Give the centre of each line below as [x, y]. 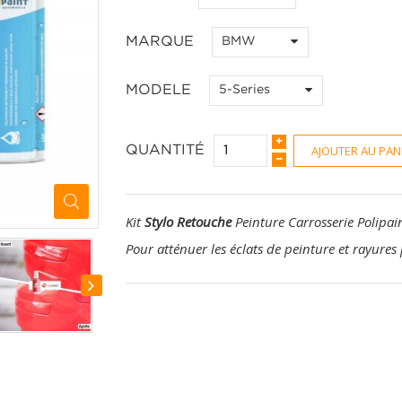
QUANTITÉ [165, 150]
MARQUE [162, 42]
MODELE [160, 90]
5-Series [244, 90]
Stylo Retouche [188, 222]
